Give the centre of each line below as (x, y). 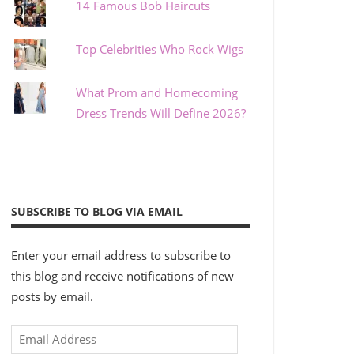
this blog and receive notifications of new (122, 276)
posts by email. (52, 297)
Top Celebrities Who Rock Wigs (160, 49)
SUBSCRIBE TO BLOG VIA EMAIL (96, 211)
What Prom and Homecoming (157, 93)
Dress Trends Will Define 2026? (161, 113)
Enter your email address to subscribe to (121, 256)
